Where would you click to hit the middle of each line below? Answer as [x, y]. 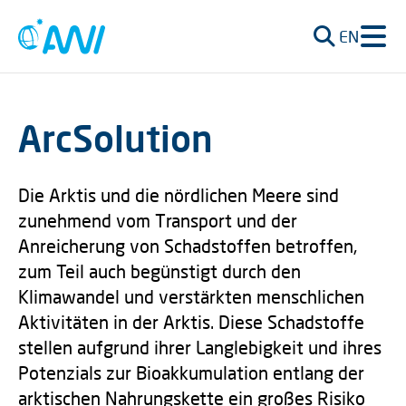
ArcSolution [116, 138]
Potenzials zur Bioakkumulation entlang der [191, 372]
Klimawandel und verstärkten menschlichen [191, 296]
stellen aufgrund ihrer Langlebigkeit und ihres [200, 347]
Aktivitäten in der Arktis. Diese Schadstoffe [191, 322]
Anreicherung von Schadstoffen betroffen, [188, 246]
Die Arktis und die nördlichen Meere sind [179, 195]
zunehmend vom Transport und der [158, 220]
